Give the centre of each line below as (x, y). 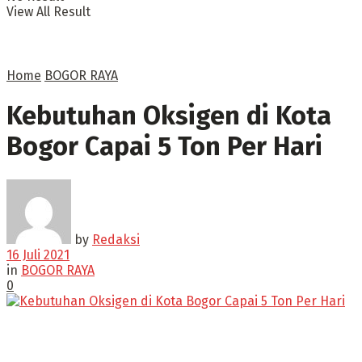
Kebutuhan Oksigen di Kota (169, 116)
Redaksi (116, 239)
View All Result (48, 12)
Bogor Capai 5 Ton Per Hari (164, 147)
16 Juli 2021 (38, 255)
